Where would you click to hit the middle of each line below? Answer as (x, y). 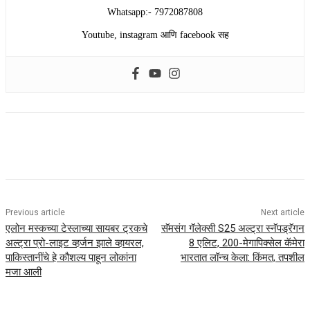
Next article (282, 213)
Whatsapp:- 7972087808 (155, 12)
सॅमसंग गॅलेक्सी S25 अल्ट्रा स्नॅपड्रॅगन (232, 229)
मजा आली (24, 272)
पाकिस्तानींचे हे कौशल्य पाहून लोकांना (71, 258)
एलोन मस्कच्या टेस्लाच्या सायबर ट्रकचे (76, 229)
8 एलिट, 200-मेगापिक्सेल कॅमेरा (246, 243)
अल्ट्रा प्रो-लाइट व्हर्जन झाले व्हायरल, (75, 243)
